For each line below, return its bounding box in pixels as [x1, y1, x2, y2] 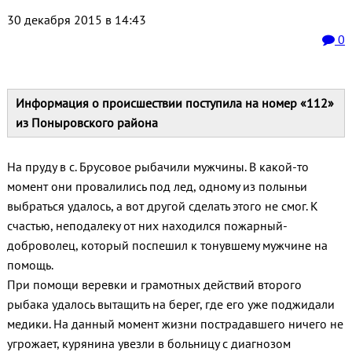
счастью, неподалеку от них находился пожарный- [6, 218, 288, 234]
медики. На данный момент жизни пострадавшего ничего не [6, 316, 343, 332]
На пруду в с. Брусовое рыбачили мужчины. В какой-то [6, 159, 309, 175]
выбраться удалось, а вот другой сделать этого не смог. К [6, 198, 318, 214]
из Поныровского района [15, 115, 158, 131]
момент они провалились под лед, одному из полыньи [6, 178, 307, 195]
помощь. [6, 257, 53, 273]
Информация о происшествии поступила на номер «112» [15, 95, 334, 112]
